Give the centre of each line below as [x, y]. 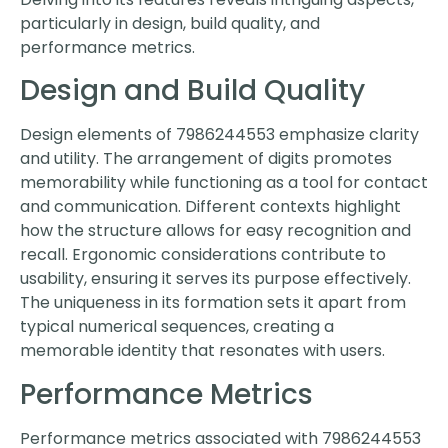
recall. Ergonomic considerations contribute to [203, 255]
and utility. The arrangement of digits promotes [206, 159]
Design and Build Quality [192, 91]
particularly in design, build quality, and [170, 23]
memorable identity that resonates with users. [202, 351]
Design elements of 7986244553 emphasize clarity [219, 135]
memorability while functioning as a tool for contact [224, 183]
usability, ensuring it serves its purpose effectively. [215, 279]
